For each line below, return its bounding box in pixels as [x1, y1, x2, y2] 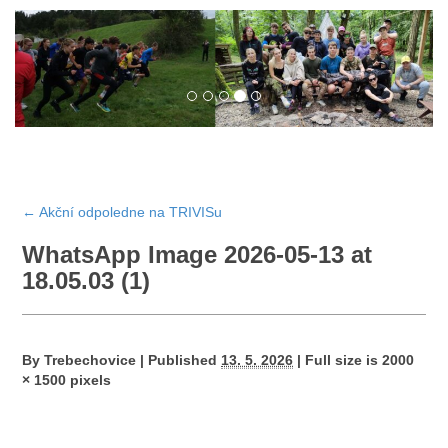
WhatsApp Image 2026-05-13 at [22, 241, 373, 268]
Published [148, 352, 218, 368]
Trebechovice [44, 352, 137, 368]
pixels [66, 372, 112, 388]
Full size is [301, 352, 383, 368]
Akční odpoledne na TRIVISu [36, 204, 223, 220]
